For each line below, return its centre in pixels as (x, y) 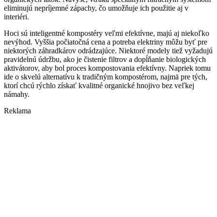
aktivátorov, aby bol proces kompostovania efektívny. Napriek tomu (107, 68)
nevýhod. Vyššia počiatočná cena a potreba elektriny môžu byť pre (106, 42)
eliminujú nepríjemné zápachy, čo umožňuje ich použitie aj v (96, 8)
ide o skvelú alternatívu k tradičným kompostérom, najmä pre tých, (106, 77)
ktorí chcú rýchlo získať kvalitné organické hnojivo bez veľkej (99, 85)
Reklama (17, 110)
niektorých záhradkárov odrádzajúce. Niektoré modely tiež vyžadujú (108, 50)
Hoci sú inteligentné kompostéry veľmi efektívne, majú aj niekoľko (107, 33)
